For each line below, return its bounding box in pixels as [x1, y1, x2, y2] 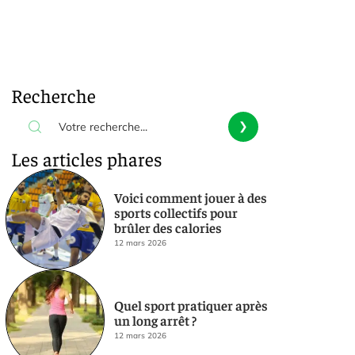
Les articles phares [11, 147, 162, 170]
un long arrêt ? [113, 311, 197, 330]
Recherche [11, 83, 96, 107]
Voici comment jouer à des [113, 188, 267, 206]
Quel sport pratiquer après [113, 296, 268, 315]
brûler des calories [113, 218, 222, 236]
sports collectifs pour [113, 203, 238, 221]
